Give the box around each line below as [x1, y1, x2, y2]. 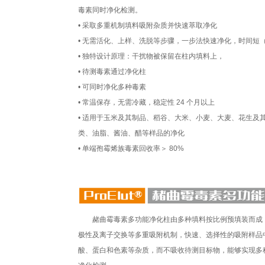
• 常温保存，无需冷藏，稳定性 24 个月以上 [78, 98, 215, 106]
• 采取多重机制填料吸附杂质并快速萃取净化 [78, 21, 217, 30]
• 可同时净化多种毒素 [78, 83, 146, 91]
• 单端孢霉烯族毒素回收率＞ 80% [78, 144, 184, 153]
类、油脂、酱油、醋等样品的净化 [78, 129, 185, 137]
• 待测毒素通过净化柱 [78, 67, 146, 76]
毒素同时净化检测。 [78, 6, 142, 14]
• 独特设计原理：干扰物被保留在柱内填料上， [78, 52, 224, 60]
